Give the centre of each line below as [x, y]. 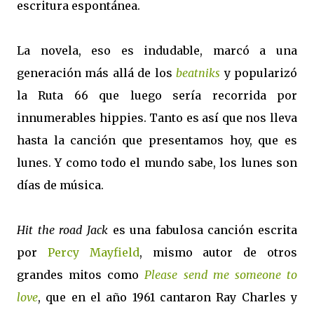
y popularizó [259, 73]
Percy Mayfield [93, 252]
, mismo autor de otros [218, 252]
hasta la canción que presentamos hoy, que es [157, 140]
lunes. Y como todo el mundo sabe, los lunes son [157, 163]
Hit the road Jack [62, 230]
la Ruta [40, 95]
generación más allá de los [97, 73]
